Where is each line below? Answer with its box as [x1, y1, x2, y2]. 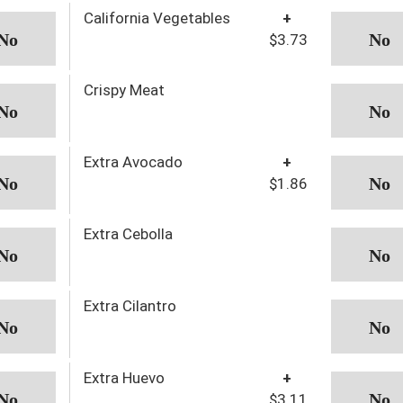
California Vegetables [83, 8, 230, 27]
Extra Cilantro [83, 296, 176, 315]
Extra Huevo [83, 368, 165, 387]
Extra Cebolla [83, 224, 173, 243]
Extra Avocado [83, 152, 183, 171]
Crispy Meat [83, 80, 165, 99]
